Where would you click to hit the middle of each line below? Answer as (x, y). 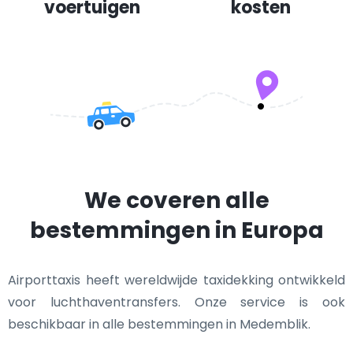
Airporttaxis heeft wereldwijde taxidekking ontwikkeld (176, 280)
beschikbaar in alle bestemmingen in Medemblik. (159, 324)
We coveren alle (176, 201)
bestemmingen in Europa (176, 230)
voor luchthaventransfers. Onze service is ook (176, 302)
